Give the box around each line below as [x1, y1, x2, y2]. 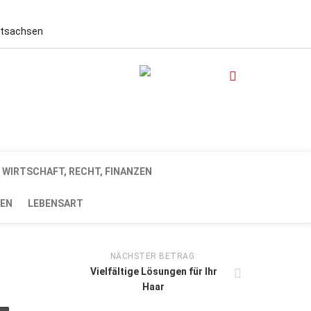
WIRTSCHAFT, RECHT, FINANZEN [2, 166, 152, 177]
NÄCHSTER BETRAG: [110, 251, 197, 261]
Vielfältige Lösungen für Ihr [90, 266, 217, 277]
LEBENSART [28, 198, 83, 209]
